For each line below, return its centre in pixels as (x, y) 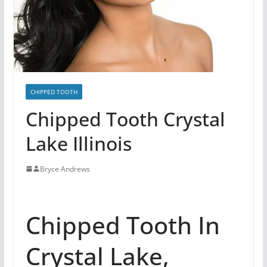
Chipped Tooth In (122, 225)
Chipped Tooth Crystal (125, 119)
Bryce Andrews (65, 169)
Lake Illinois (78, 143)
